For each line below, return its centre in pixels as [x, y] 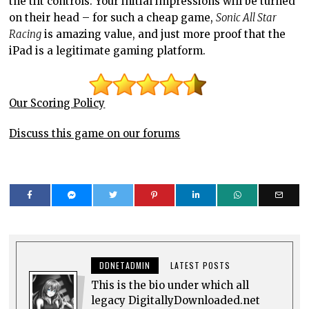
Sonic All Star [247, 18]
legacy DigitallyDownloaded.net [176, 301]
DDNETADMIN [125, 266]
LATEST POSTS [201, 266]
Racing [26, 34]
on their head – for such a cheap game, [113, 18]
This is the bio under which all [170, 286]
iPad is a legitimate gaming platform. [108, 51]
